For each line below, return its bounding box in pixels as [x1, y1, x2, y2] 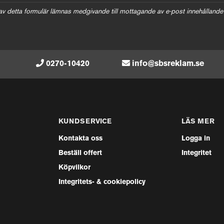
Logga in [181, 135, 210, 142]
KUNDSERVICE [58, 118, 111, 125]
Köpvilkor [58, 164, 90, 171]
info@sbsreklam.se [132, 60, 204, 67]
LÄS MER [181, 118, 215, 125]
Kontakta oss [58, 135, 102, 142]
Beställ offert [58, 149, 102, 156]
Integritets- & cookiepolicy [58, 178, 145, 185]
